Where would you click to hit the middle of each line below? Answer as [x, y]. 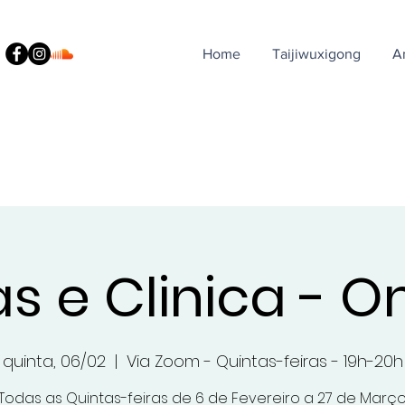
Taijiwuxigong [316, 54]
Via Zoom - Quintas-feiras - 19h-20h [264, 361]
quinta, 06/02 [54, 361]
